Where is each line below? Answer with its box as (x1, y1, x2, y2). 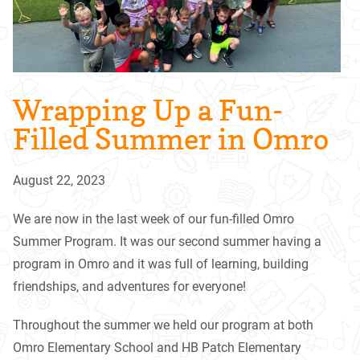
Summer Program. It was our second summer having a (13, 233, 321, 249)
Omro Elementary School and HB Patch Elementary (13, 339, 301, 355)
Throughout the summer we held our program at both (13, 317, 313, 333)
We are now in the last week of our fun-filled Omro (13, 211, 294, 227)
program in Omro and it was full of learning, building (13, 256, 309, 272)
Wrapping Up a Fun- (13, 92, 283, 127)
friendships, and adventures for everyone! (13, 278, 246, 294)
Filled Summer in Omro (13, 121, 329, 156)
